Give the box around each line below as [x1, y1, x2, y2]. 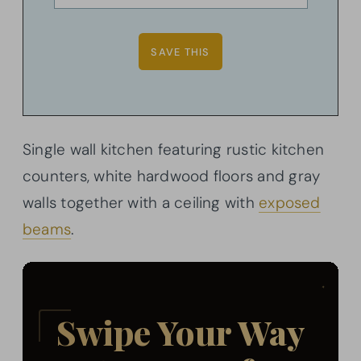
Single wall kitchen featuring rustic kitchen [23, 139, 325, 160]
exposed [259, 193, 321, 214]
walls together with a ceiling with [23, 193, 259, 214]
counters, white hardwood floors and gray [23, 166, 321, 187]
